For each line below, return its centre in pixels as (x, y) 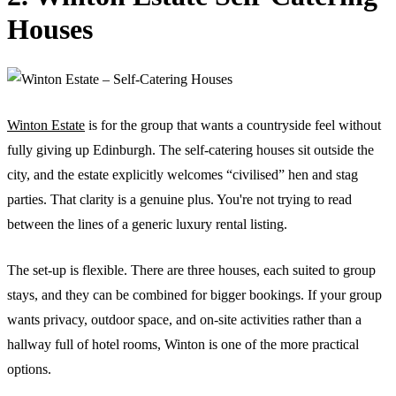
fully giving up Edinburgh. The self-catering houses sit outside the (190, 149)
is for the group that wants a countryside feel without (233, 125)
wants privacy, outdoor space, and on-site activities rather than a (184, 319)
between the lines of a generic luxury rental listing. (147, 224)
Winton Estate (46, 125)
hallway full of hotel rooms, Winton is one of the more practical (183, 344)
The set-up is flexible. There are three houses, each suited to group (191, 270)
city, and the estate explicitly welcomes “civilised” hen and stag (183, 174)
